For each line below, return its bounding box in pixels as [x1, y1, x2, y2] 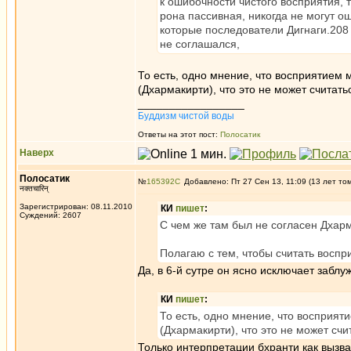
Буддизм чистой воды [138, 110, 234, 121]
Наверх [20, 147, 54, 158]
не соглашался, [160, 38, 240, 50]
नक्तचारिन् [20, 184, 49, 193]
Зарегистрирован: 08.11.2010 [20, 202, 132, 211]
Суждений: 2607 [20, 211, 81, 219]
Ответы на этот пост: [138, 130, 220, 139]
